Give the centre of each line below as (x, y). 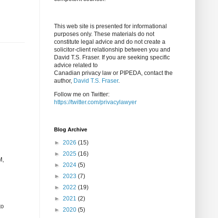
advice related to (76, 65)
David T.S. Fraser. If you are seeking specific (112, 58)
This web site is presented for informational (110, 27)
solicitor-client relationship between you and (112, 50)
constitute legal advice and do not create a (110, 42)
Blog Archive (71, 130)
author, (64, 81)
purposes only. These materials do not (104, 34)
